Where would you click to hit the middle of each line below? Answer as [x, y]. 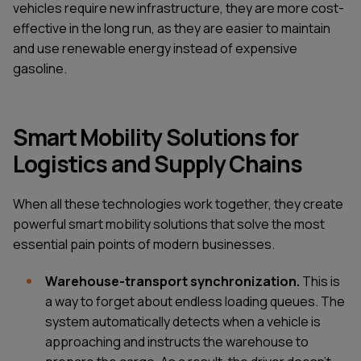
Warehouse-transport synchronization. [172, 282]
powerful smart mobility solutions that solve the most [169, 224]
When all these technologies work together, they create [178, 204]
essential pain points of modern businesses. [144, 245]
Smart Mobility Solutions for [156, 137]
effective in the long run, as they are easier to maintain [172, 29]
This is [320, 282]
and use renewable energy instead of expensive [155, 49]
